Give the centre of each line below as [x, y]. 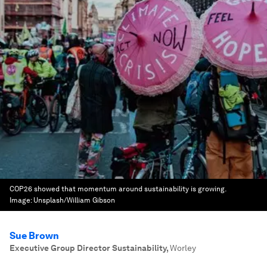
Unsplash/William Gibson [74, 200]
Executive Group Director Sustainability [88, 248]
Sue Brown [34, 236]
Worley [183, 248]
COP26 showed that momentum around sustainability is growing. [118, 189]
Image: [21, 200]
